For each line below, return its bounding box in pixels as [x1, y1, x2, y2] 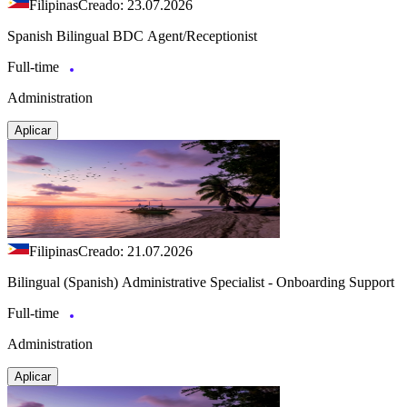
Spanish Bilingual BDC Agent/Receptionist [7, 27, 257, 44]
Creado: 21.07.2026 [78, 243, 193, 259]
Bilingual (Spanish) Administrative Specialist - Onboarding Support [7, 273, 394, 290]
